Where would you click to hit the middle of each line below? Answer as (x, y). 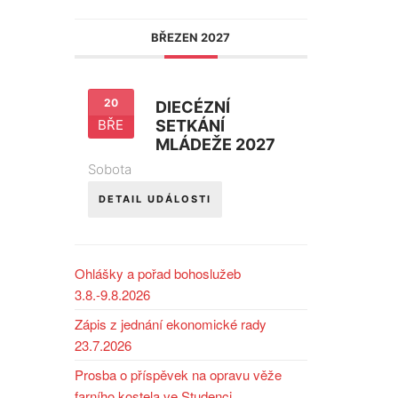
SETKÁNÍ (190, 126)
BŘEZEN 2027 (191, 38)
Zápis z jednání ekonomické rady (170, 324)
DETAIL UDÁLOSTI (155, 199)
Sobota (109, 170)
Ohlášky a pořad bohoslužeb (157, 274)
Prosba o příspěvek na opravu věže (178, 375)
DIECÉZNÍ (192, 107)
